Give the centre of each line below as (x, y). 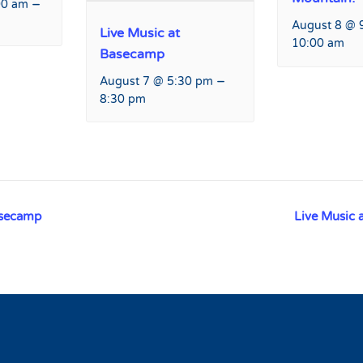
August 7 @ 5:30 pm (157, 81)
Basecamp (132, 54)
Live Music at (140, 33)
